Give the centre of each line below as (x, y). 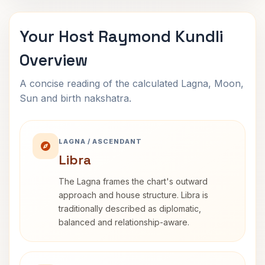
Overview (54, 60)
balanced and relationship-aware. (124, 222)
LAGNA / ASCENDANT (100, 141)
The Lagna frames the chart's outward (133, 181)
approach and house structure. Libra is (133, 195)
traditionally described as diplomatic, (130, 209)
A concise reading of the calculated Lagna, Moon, (132, 83)
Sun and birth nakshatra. (75, 98)
